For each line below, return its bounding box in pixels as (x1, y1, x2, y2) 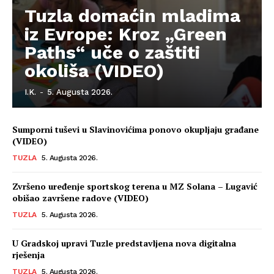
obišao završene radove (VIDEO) (12, 192, 149, 204)
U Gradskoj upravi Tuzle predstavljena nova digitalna (12, 237, 236, 249)
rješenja (12, 249, 45, 261)
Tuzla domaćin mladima (24, 5, 240, 26)
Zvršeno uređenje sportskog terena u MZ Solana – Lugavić (12, 180, 257, 192)
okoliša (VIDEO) (24, 60, 164, 81)
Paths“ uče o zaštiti (24, 42, 200, 63)
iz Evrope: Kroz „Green (24, 23, 227, 45)
